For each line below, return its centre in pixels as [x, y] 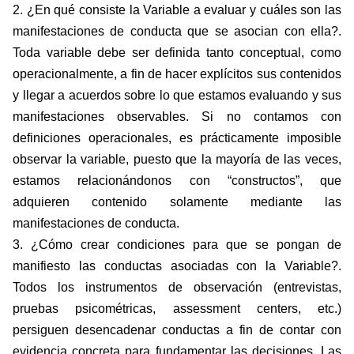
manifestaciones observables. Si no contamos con [177, 117]
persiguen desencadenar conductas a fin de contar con [177, 330]
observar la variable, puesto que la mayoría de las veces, [177, 160]
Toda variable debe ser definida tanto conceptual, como [177, 53]
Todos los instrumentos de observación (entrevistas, [177, 288]
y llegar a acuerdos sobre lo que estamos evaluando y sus [177, 96]
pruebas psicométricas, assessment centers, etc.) [177, 309]
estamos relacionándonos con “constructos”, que [177, 181]
